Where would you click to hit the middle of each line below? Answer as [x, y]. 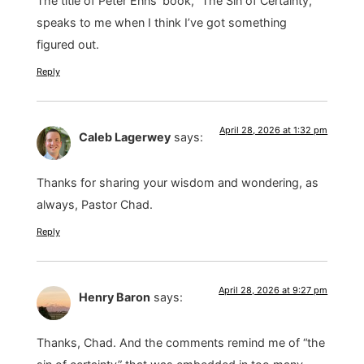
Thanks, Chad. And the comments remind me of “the [180, 343]
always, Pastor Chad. [94, 205]
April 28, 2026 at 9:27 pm [273, 290]
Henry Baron [114, 297]
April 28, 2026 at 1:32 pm [274, 130]
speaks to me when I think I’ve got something [161, 23]
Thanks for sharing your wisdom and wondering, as [177, 183]
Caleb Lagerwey [124, 136]
